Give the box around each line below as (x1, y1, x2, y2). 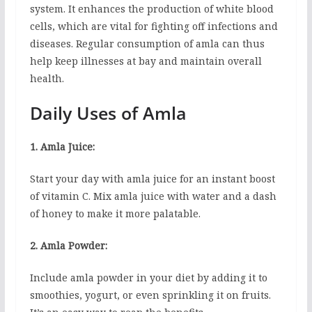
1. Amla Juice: (29, 140, 95, 154)
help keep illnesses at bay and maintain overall (29, 54, 262, 68)
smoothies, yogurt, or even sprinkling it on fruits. (29, 288, 271, 302)
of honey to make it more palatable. (29, 207, 201, 221)
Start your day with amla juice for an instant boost (29, 172, 275, 186)
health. (29, 72, 64, 86)
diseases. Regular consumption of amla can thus (29, 37, 265, 51)
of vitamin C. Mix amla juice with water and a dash (29, 189, 276, 203)
